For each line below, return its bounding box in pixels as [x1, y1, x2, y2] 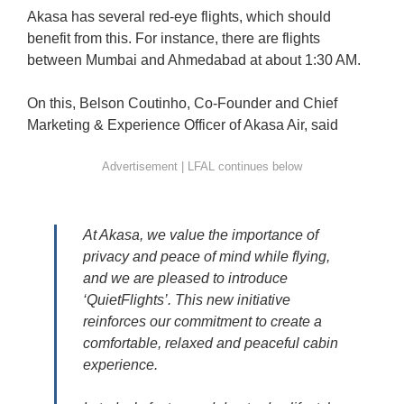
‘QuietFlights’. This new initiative [83, 291, 290, 308]
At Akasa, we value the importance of [83, 226, 318, 243]
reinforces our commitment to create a [83, 313, 322, 329]
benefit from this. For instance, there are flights [27, 30, 320, 46]
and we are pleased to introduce [83, 270, 288, 286]
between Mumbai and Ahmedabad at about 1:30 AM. [27, 51, 361, 68]
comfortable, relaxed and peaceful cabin [83, 335, 338, 351]
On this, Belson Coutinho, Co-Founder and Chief [27, 95, 337, 111]
